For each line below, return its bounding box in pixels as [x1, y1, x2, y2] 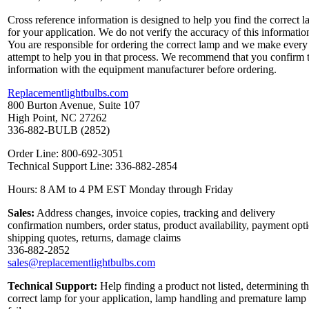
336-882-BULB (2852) [8, 124, 110, 137]
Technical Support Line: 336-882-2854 [8, 160, 177, 172]
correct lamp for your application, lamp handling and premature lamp [8, 292, 306, 305]
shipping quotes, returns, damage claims [8, 232, 181, 244]
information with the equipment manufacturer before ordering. [8, 63, 277, 76]
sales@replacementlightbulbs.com [8, 257, 155, 269]
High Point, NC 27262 [8, 112, 107, 124]
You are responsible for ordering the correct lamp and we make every [8, 39, 308, 51]
